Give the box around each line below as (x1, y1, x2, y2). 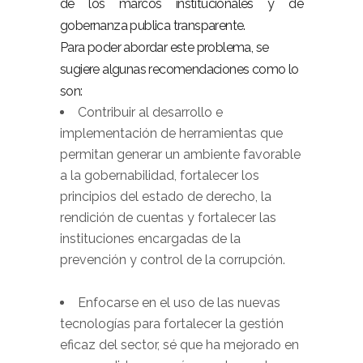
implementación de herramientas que (60, 126, 283, 141)
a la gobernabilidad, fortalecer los (60, 168, 259, 183)
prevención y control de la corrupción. (60, 252, 285, 267)
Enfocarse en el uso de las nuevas (78, 295, 280, 310)
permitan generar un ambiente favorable (60, 147, 301, 162)
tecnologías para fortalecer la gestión (60, 316, 284, 331)
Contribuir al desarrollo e (78, 105, 223, 120)
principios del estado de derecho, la (60, 189, 271, 204)
